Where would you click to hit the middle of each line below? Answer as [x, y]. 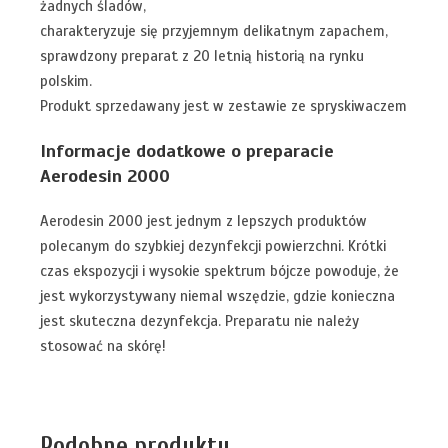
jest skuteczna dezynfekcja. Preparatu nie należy [199, 320]
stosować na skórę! [103, 345]
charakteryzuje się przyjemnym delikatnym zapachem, [214, 30]
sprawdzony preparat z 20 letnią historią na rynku [202, 55]
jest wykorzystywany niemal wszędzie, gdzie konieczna [217, 295]
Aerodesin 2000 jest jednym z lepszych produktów [203, 220]
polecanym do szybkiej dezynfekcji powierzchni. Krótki [213, 245]
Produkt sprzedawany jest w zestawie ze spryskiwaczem [223, 105]
